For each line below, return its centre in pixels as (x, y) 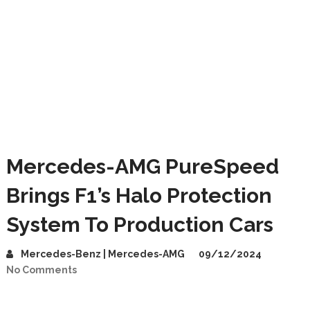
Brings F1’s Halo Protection (139, 195)
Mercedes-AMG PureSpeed (142, 166)
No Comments (41, 270)
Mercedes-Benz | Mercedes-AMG (102, 254)
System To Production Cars (139, 225)
